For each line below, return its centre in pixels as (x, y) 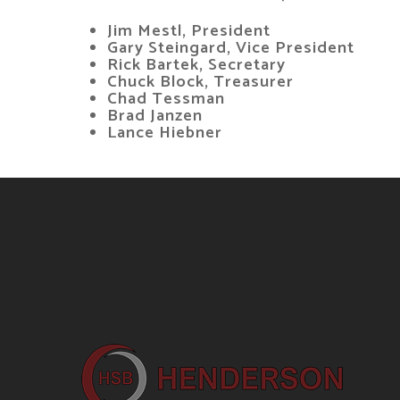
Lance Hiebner (187, 133)
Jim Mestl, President (189, 31)
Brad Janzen (155, 116)
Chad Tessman (166, 99)
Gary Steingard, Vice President (231, 48)
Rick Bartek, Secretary (196, 65)
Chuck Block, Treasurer (225, 82)
